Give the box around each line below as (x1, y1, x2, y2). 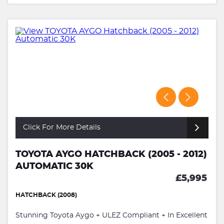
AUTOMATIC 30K (15, 161, 93, 171)
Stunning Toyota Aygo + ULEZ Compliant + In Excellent (15, 211, 207, 219)
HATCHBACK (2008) (15, 191, 77, 198)
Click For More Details (23, 123, 100, 131)
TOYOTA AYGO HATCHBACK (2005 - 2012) (15, 149, 207, 159)
